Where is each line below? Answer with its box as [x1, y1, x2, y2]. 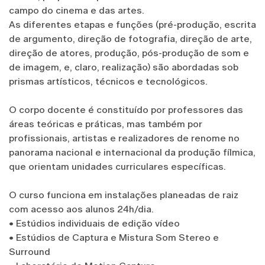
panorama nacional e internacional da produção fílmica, [9, 146, 256, 158]
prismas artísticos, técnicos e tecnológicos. [9, 75, 210, 87]
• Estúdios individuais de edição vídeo [9, 217, 180, 229]
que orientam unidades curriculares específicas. [9, 160, 226, 172]
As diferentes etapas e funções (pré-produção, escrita [9, 18, 256, 30]
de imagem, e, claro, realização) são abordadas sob [9, 61, 238, 73]
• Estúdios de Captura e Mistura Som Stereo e [9, 231, 219, 243]
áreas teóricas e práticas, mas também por [9, 118, 202, 130]
